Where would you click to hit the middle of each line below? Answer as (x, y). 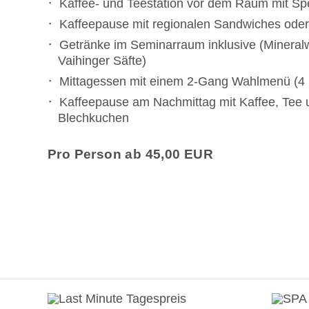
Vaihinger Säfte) (102, 61)
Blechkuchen (93, 118)
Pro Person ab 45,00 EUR (131, 154)
